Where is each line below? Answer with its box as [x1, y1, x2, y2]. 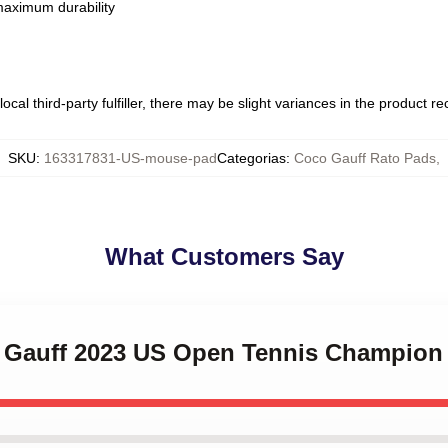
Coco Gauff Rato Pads [294, 150, 436, 166]
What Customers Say [104, 243, 344, 270]
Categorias [217, 150, 286, 166]
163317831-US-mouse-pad [44, 150, 217, 166]
